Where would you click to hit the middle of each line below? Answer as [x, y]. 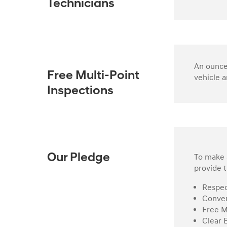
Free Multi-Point [93, 76]
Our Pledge [79, 158]
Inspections [81, 91]
